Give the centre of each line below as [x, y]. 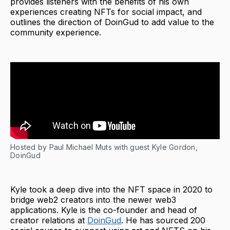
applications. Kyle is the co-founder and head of [104, 210]
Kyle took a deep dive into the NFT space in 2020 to [111, 189]
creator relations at [49, 220]
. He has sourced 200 [163, 220]
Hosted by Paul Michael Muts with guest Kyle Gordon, [104, 147]
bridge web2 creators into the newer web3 [93, 199]
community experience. [58, 32]
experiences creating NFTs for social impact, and [106, 12]
